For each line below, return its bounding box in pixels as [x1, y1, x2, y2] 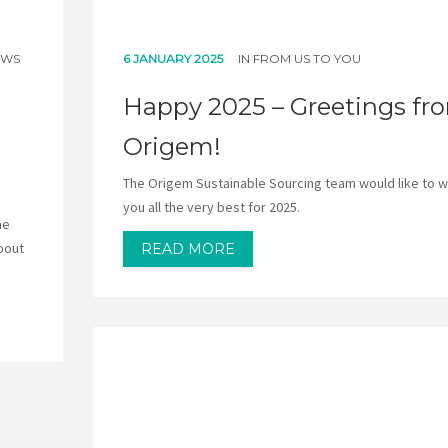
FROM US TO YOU [252, 50, 361, 66]
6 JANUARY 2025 [122, 50, 226, 66]
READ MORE [140, 239, 235, 258]
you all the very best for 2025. [122, 197, 300, 216]
